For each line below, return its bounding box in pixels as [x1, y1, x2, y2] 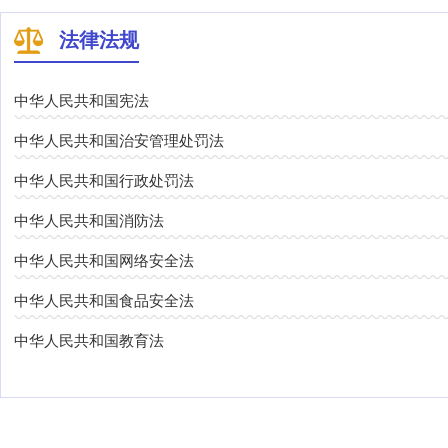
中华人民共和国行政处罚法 [14, 173, 194, 189]
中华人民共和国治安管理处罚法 [14, 133, 224, 149]
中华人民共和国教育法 [14, 333, 164, 349]
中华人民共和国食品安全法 [14, 293, 194, 309]
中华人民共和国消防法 [14, 213, 164, 229]
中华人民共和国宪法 [14, 93, 149, 109]
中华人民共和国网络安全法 [14, 253, 194, 269]
